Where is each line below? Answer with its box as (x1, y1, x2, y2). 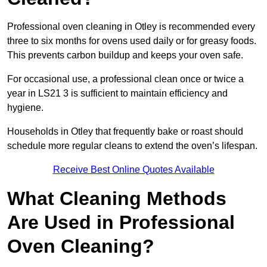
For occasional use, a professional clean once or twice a (7, 74, 244, 85)
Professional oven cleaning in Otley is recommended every (7, 21, 255, 32)
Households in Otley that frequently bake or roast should (7, 126, 243, 137)
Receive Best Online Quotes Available (52, 164, 215, 175)
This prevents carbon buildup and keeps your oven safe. (7, 50, 243, 61)
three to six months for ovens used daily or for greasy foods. (7, 36, 256, 46)
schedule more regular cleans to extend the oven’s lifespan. (7, 141, 257, 151)
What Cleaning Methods (7, 188, 226, 210)
